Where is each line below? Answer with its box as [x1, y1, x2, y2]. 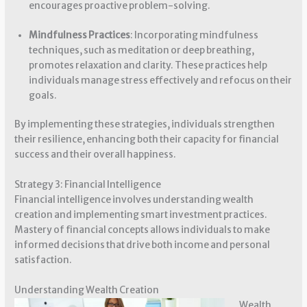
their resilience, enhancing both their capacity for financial [14, 134, 280, 146]
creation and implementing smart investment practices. [14, 208, 268, 221]
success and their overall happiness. [14, 149, 177, 161]
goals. [28, 89, 57, 101]
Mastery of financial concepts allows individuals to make [14, 223, 271, 236]
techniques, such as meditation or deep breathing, [28, 44, 254, 56]
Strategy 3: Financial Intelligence [14, 178, 162, 191]
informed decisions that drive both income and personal [14, 238, 271, 251]
